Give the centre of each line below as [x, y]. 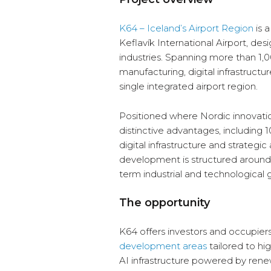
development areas [163, 246]
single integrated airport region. [188, 87]
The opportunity [165, 203]
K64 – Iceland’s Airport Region [186, 28]
